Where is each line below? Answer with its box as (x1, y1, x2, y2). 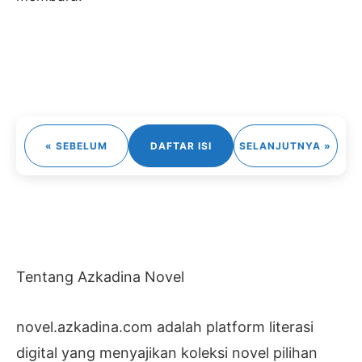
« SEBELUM (45, 140, 108, 152)
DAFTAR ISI (149, 140, 212, 152)
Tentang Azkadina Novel (16, 268, 184, 285)
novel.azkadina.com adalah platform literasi (16, 318, 314, 335)
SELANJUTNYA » (239, 140, 332, 152)
